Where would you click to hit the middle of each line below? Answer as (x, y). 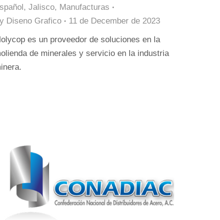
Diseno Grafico (34, 21)
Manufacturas (84, 7)
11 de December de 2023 (114, 21)
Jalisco (41, 7)
